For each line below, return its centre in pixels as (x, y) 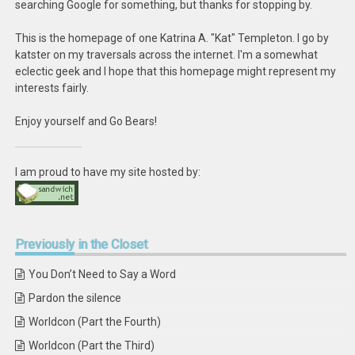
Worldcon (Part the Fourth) (95, 322)
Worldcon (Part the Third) (92, 345)
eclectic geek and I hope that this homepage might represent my (176, 71)
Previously (45, 244)
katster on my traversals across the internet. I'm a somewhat (167, 55)
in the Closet (111, 244)
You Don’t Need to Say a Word (103, 274)
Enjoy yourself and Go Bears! (86, 121)
